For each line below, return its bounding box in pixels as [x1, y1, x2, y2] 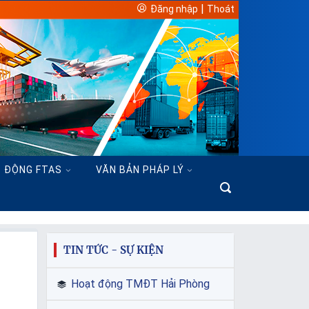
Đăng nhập [150, 3, 198, 14]
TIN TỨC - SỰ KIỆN [63, 243, 164, 257]
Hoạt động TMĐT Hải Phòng [70, 277, 210, 291]
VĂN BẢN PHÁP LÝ [95, 164, 184, 175]
